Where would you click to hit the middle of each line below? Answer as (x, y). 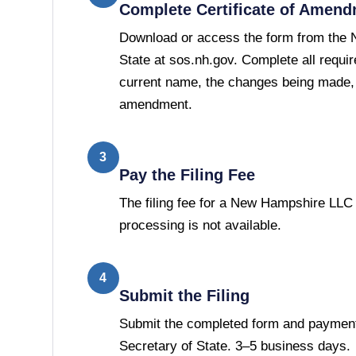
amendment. (155, 104)
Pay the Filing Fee (187, 174)
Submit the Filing (184, 295)
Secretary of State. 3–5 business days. (234, 346)
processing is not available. (200, 225)
